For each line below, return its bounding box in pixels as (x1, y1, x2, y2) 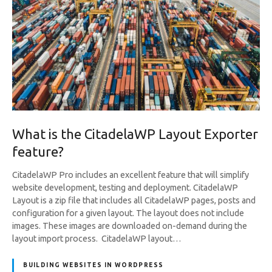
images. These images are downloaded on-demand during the (12, 220, 247, 231)
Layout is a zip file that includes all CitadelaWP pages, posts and (12, 195, 256, 205)
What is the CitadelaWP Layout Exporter (12, 126, 258, 141)
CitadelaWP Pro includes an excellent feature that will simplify (12, 169, 249, 180)
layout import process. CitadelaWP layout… (12, 233, 182, 243)
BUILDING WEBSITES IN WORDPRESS (23, 262, 164, 269)
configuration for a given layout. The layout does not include (12, 208, 244, 218)
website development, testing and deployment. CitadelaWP (12, 182, 238, 192)
